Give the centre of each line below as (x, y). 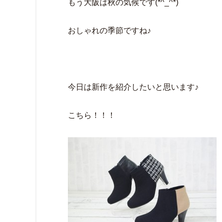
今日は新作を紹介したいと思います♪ (133, 87)
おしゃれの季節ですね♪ (110, 30)
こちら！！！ (92, 115)
